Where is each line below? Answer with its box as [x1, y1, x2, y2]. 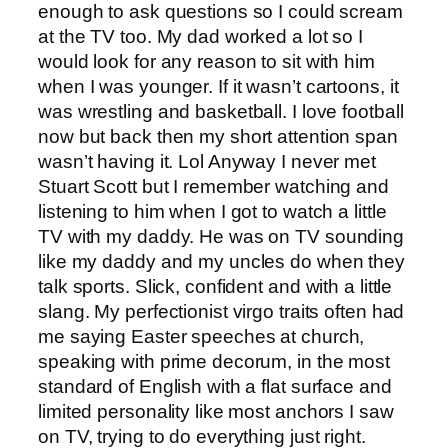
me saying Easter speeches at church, [38, 326, 365, 348]
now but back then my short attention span [38, 126, 398, 148]
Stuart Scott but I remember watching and [38, 176, 389, 198]
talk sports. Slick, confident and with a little [38, 276, 393, 298]
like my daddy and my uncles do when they [38, 251, 405, 273]
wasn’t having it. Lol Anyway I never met [38, 151, 376, 173]
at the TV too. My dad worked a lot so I [38, 26, 364, 48]
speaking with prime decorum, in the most [38, 351, 390, 373]
